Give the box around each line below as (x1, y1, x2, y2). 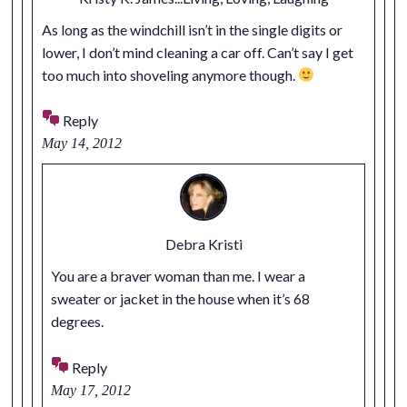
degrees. (51, 312, 104, 330)
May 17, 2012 (51, 382, 132, 398)
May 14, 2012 (41, 135, 122, 152)
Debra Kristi (164, 235, 243, 253)
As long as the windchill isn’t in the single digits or (41, 20, 342, 38)
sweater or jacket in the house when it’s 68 (51, 289, 311, 307)
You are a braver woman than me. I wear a (51, 266, 306, 284)
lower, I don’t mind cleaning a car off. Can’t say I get (41, 43, 353, 61)
